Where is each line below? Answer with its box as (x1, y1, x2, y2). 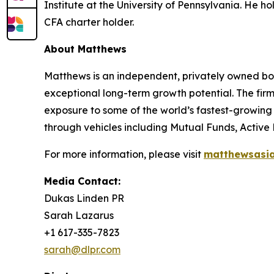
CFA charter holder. (44, 15, 134, 28)
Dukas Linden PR (44, 191, 124, 204)
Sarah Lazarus (44, 209, 114, 221)
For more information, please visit (44, 147, 204, 160)
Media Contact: (44, 174, 120, 187)
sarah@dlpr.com (44, 243, 120, 256)
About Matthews (44, 42, 127, 55)
